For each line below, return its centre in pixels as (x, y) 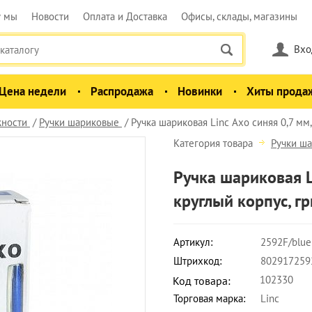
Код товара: (202, 281)
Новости (50, 16)
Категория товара (214, 143)
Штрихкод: (197, 261)
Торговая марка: (209, 298)
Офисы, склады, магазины (239, 16)
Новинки (200, 91)
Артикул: (193, 242)
